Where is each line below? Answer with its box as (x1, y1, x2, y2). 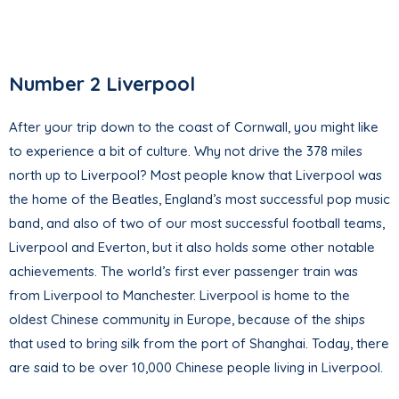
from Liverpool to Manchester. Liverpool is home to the (9, 286, 350, 304)
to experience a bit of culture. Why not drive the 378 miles (9, 142, 362, 159)
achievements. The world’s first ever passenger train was (9, 262, 358, 280)
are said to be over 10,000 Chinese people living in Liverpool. (9, 358, 383, 376)
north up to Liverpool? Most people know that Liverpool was (9, 166, 382, 183)
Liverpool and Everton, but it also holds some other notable (9, 238, 375, 256)
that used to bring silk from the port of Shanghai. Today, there (9, 334, 389, 352)
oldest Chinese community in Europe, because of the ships (9, 310, 365, 328)
